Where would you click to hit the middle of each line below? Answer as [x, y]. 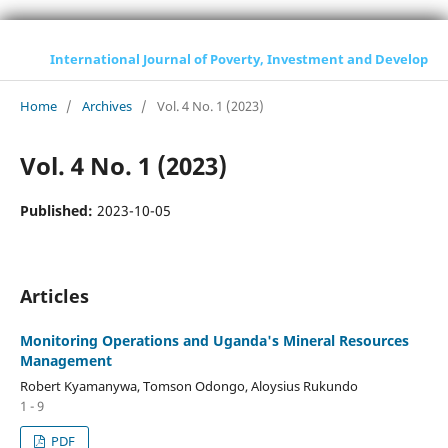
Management [65, 360]
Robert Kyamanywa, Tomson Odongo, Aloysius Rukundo [188, 385]
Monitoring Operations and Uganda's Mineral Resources [214, 340]
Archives [106, 105]
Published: [58, 210]
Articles [54, 295]
